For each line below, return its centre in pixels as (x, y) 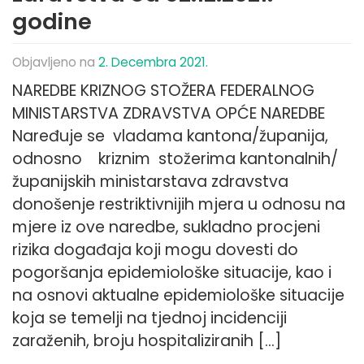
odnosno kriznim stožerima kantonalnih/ (175, 158)
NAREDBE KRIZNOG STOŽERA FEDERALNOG (163, 90)
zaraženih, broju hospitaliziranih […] (147, 340)
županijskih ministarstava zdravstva (150, 181)
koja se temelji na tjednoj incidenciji (149, 318)
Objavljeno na (55, 62)
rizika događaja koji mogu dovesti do (155, 249)
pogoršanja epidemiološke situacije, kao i (172, 272)
